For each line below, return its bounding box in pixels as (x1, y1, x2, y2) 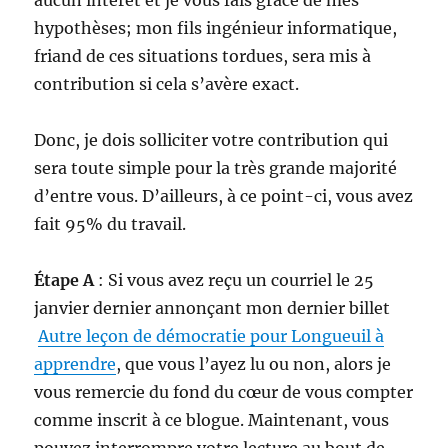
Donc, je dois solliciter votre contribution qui (34, 129, 389, 150)
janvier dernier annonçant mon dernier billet (34, 297, 391, 318)
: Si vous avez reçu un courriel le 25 (94, 269, 375, 290)
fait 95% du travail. (34, 213, 187, 234)
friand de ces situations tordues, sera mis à (34, 45, 372, 66)
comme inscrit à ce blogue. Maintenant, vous (34, 409, 390, 430)
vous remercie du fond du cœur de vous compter (34, 381, 414, 402)
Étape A (34, 269, 95, 290)
